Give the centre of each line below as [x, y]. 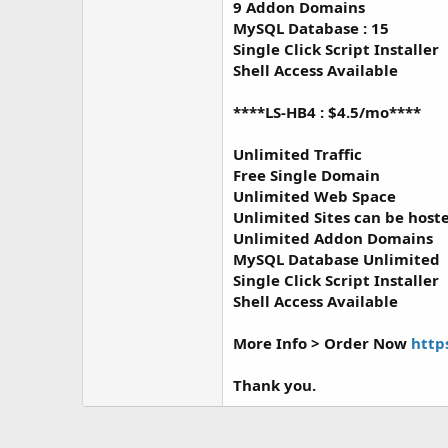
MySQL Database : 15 [311, 28]
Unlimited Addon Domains [333, 238]
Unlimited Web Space [314, 196]
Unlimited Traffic [297, 154]
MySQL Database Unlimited [336, 259]
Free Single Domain [306, 175]
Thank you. [274, 385]
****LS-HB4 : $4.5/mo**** [327, 112]
